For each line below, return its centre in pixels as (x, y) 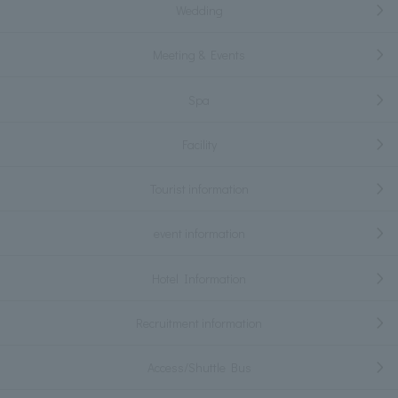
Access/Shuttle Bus (199, 368)
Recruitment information (199, 322)
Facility (199, 144)
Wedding (199, 11)
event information (199, 234)
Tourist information (199, 189)
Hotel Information (199, 278)
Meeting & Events (199, 55)
